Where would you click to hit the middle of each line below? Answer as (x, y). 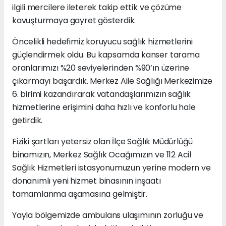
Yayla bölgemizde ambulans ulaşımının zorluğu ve (108, 215)
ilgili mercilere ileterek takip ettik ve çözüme (97, 7)
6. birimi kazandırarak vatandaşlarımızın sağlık (101, 94)
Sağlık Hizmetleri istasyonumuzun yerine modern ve (111, 167)
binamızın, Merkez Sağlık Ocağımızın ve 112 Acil (102, 154)
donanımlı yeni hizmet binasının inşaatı (87, 181)
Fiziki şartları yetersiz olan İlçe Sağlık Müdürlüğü (103, 141)
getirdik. (27, 120)
